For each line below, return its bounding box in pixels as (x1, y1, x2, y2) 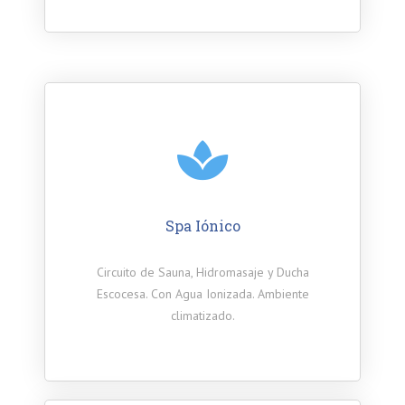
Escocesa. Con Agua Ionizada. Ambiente (96, 286, 309, 303)
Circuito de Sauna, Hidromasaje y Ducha (96, 264, 309, 281)
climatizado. (170, 307, 235, 325)
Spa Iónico (165, 216, 240, 236)
